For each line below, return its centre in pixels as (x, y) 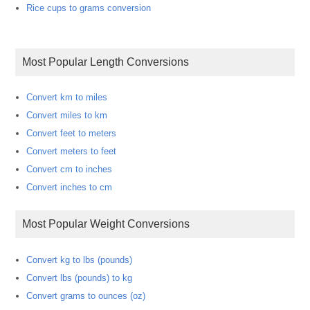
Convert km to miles (67, 98)
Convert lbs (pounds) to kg (80, 277)
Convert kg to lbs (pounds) (80, 259)
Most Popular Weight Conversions (111, 224)
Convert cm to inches (70, 170)
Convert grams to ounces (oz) (86, 295)
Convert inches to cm (70, 188)
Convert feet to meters (72, 134)
